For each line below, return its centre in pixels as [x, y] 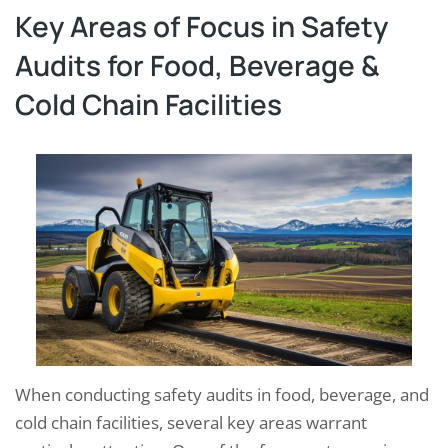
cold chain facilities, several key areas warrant [191, 422]
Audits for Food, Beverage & [197, 65]
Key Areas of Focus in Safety [201, 26]
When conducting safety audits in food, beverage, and [222, 394]
